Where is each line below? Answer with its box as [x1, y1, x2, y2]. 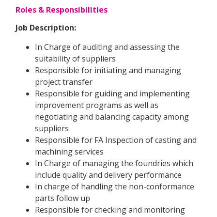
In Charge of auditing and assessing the [35, 41, 180, 52]
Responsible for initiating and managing [35, 64, 181, 76]
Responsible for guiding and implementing [35, 88, 190, 99]
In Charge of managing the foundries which [35, 157, 193, 169]
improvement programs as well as [35, 99, 158, 110]
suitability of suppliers [35, 53, 116, 64]
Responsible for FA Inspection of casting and [35, 134, 197, 145]
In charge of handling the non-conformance [35, 181, 194, 192]
